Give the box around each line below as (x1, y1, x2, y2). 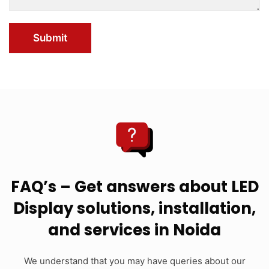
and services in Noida (48, 219, 221, 241)
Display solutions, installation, (13, 198, 256, 220)
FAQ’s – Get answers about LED (10, 176, 259, 198)
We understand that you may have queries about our (23, 255, 246, 267)
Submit (33, 32, 67, 44)
